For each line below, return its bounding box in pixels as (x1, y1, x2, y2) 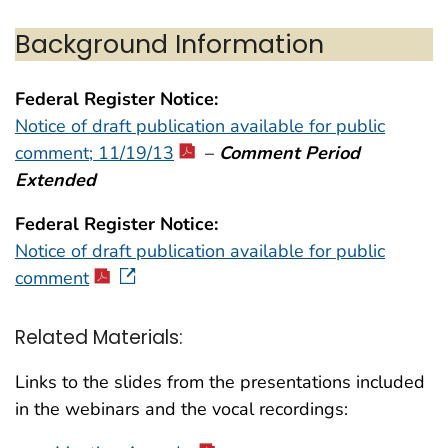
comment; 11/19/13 (15, 141, 174, 166)
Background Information (15, 25, 324, 62)
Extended (15, 168, 96, 193)
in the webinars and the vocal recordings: (15, 397, 348, 422)
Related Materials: (15, 324, 183, 352)
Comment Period (219, 141, 360, 166)
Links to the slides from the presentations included (15, 370, 425, 395)
